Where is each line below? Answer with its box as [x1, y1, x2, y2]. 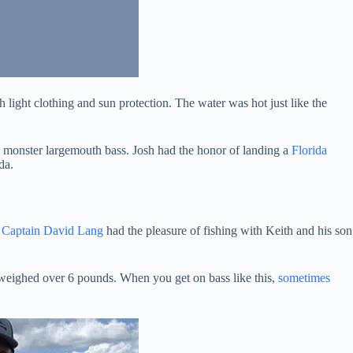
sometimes [278, 270, 330, 284]
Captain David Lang [2, 223, 103, 237]
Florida [292, 143, 327, 157]
